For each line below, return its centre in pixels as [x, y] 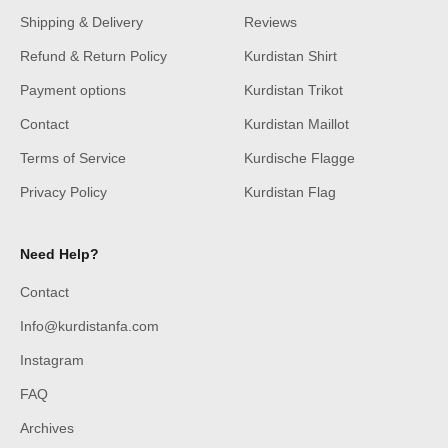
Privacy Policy [63, 192]
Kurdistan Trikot [293, 90]
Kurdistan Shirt [290, 56]
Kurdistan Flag [290, 192]
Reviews [270, 22]
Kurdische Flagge [299, 158]
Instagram [52, 360]
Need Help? [59, 254]
